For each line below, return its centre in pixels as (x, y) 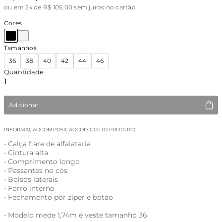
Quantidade (24, 72)
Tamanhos (20, 48)
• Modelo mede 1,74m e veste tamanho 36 (76, 215)
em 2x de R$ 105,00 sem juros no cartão (75, 7)
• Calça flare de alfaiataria (47, 144)
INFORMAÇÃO (22, 130)
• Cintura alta (26, 153)
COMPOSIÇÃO (58, 130)
